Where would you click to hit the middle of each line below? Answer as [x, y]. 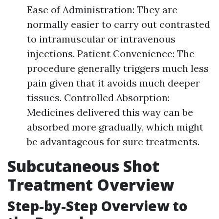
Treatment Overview [91, 185]
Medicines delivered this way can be [110, 112]
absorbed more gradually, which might [115, 127]
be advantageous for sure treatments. [113, 142]
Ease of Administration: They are [102, 10]
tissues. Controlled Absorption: [98, 98]
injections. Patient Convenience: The [111, 54]
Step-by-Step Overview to [98, 206]
